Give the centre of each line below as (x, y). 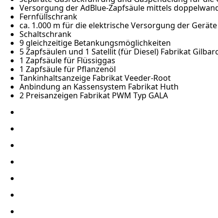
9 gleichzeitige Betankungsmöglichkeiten (95, 43)
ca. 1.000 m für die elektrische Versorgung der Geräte (118, 26)
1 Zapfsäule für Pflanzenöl (68, 69)
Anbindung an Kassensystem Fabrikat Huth (99, 87)
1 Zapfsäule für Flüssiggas (67, 61)
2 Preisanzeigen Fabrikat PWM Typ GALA (94, 96)
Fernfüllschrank (48, 17)
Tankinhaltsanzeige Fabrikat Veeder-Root (95, 78)
